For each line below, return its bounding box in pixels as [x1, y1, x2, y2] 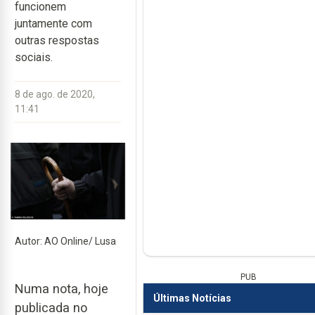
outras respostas [15, 34, 99, 47]
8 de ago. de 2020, [15, 89, 95, 100]
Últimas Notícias [153, 292, 231, 304]
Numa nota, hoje [15, 281, 108, 297]
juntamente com [15, 17, 92, 30]
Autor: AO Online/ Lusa [15, 235, 116, 247]
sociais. [15, 51, 53, 64]
